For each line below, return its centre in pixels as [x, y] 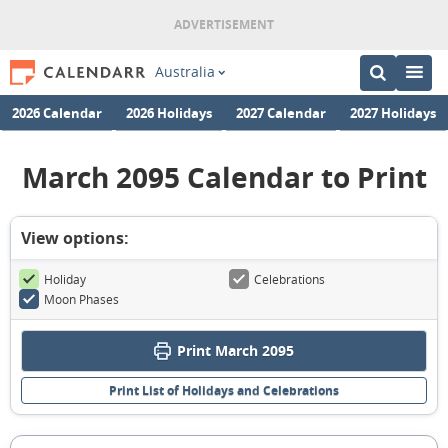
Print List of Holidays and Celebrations [224, 390]
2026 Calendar [57, 112]
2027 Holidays [393, 112]
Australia [184, 72]
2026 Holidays [169, 112]
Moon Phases [81, 299]
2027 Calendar [281, 112]
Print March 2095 [235, 350]
